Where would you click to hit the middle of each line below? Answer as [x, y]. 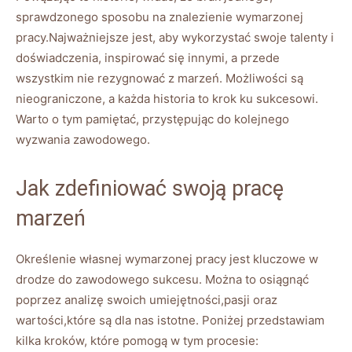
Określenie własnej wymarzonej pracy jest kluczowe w [167, 258]
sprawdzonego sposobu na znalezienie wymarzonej [159, 16]
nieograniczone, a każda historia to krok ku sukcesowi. [167, 98]
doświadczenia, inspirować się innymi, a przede [148, 57]
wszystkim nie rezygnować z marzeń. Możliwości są [159, 78]
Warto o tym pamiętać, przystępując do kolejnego [152, 119]
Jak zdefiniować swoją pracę [150, 188]
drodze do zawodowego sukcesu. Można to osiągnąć [162, 279]
